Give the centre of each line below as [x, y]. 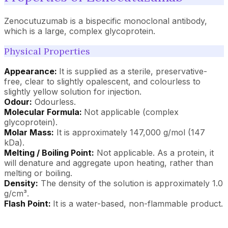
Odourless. [54, 102]
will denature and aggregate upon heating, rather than [109, 163]
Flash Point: [28, 203]
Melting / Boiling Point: [49, 152]
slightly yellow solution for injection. [73, 91]
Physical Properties [47, 51]
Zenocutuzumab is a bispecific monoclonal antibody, [106, 21]
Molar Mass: [29, 132]
